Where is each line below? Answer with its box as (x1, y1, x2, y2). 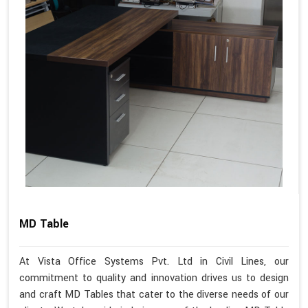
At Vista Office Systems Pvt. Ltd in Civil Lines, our (19, 254, 289, 269)
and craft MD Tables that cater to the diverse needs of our (19, 287, 289, 302)
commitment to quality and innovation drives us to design (19, 271, 289, 286)
